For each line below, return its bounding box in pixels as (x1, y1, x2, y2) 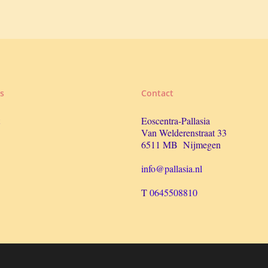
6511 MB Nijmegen (141, 138, 221, 151)
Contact (141, 87, 173, 99)
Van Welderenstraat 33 (141, 126, 227, 139)
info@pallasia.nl (141, 162, 202, 175)
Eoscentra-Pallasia (141, 114, 210, 127)
